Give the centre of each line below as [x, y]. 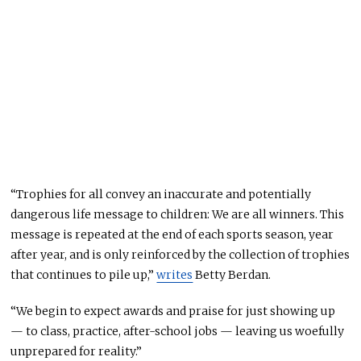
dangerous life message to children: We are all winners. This [178, 214]
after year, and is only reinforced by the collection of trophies [180, 254]
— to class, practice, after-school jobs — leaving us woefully [178, 331]
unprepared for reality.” [77, 351]
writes [175, 274]
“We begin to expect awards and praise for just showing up [173, 311]
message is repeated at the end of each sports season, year [172, 234]
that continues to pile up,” [84, 274]
